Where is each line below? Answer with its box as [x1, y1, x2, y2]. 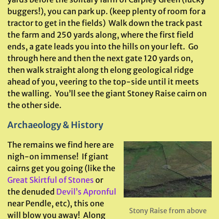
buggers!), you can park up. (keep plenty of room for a [7, 6, 206, 16]
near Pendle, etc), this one [7, 198, 104, 208]
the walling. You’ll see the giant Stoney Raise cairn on [7, 88, 207, 98]
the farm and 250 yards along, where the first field [7, 30, 194, 40]
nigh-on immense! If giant [7, 152, 109, 161]
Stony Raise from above [129, 206, 207, 216]
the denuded [7, 187, 56, 197]
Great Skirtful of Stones [7, 175, 94, 185]
